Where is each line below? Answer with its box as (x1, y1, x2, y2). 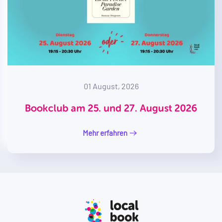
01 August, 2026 (83, 81, 139, 91)
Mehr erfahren (82, 128, 127, 137)
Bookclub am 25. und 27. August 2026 (25, 104, 197, 114)
